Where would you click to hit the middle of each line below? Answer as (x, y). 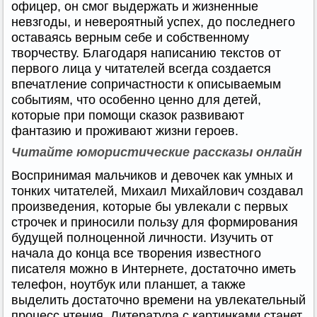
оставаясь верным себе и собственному (130, 38)
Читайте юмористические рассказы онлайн (157, 152)
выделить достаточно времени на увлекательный (158, 300)
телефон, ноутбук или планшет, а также (128, 284)
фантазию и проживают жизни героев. (125, 131)
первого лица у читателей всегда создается (141, 69)
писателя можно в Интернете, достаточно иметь (154, 269)
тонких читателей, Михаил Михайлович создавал (157, 191)
